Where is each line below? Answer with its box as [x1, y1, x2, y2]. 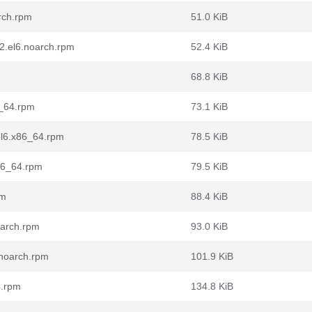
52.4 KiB [191, 41, 228, 52]
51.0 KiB [191, 11, 228, 22]
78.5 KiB [191, 131, 228, 142]
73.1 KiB [191, 101, 228, 112]
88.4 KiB [191, 191, 228, 202]
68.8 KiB [191, 71, 228, 82]
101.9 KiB [191, 251, 233, 262]
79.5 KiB [191, 161, 228, 172]
